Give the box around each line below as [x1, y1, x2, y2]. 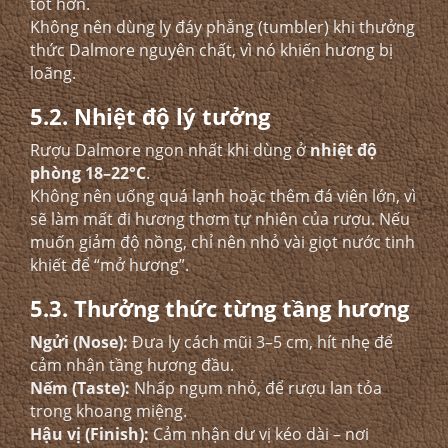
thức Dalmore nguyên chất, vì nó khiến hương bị [30, 39, 393, 61]
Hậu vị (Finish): [30, 423, 149, 445]
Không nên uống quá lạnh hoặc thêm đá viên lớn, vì [30, 185, 416, 207]
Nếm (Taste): [30, 377, 130, 399]
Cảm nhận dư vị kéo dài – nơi [149, 423, 369, 445]
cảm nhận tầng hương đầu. [30, 354, 234, 376]
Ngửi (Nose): [30, 331, 128, 353]
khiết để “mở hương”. [30, 254, 189, 276]
